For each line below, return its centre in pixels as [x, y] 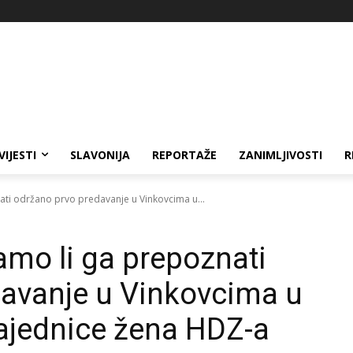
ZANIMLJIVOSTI [281, 154]
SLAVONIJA [100, 154]
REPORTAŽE [184, 154]
